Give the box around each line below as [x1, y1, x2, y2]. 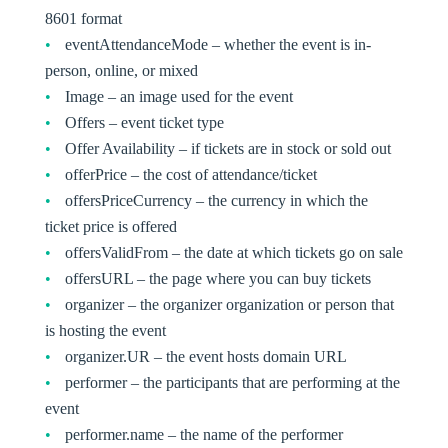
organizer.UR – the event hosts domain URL [64, 348, 347, 365]
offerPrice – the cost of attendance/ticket [64, 166, 317, 183]
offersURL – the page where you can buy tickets [64, 270, 371, 287]
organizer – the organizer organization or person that [64, 296, 394, 313]
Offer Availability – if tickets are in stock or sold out [64, 140, 391, 157]
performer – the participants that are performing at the [64, 374, 400, 391]
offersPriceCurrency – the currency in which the [64, 192, 368, 209]
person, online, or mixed [44, 62, 198, 79]
